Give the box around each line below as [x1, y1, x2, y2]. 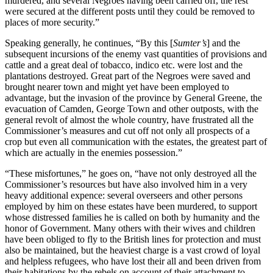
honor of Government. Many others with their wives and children [5, 222, 255, 233]
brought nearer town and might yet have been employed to [5, 81, 229, 92]
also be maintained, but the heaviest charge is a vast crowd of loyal [5, 244, 260, 255]
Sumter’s [173, 37, 207, 48]
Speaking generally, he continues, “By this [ [5, 37, 173, 48]
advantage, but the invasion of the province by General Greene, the [5, 92, 262, 103]
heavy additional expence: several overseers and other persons [5, 190, 243, 200]
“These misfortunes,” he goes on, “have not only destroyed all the [5, 168, 257, 179]
